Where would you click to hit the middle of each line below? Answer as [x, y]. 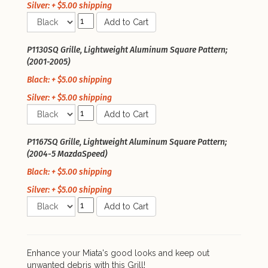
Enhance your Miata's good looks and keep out [118, 253]
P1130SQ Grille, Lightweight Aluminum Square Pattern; [127, 50]
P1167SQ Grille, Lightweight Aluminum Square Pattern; [127, 142]
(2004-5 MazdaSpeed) [67, 154]
